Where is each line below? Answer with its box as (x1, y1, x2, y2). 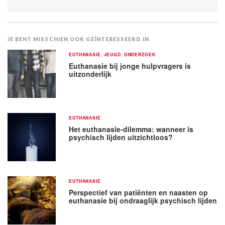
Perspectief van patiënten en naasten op (69, 187, 208, 197)
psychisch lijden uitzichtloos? (69, 132, 173, 142)
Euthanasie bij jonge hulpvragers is (69, 60, 191, 71)
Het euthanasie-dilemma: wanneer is (69, 124, 194, 134)
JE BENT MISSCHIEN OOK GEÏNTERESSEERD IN (8, 36, 149, 42)
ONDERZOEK (124, 51, 156, 58)
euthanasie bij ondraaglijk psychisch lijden (69, 195, 217, 205)
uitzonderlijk (69, 68, 112, 79)
